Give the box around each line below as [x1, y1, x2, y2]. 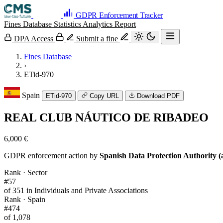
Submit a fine [74, 34, 120, 43]
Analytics [83, 20, 114, 28]
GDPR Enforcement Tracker [76, 11, 163, 19]
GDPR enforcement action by [4, 151, 100, 160]
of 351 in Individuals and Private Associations [4, 186, 148, 195]
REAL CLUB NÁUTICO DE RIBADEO [4, 111, 209, 124]
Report [114, 20, 136, 28]
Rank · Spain [4, 195, 45, 204]
